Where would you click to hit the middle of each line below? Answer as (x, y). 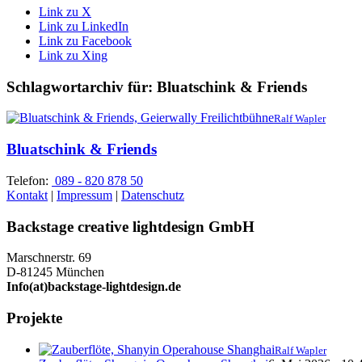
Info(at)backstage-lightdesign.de (94, 287)
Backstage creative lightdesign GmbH (130, 226)
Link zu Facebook (85, 41)
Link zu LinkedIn (84, 26)
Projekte (34, 318)
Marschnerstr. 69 (49, 258)
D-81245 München (55, 272)
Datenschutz (153, 195)
